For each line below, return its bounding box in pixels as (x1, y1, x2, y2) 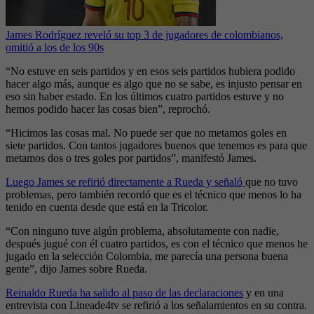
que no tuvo (245, 176, 298, 189)
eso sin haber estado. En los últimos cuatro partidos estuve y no (6, 90, 284, 103)
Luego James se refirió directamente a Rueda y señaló (6, 176, 245, 189)
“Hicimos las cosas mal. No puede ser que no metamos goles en (6, 127, 287, 139)
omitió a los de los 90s (6, 41, 104, 54)
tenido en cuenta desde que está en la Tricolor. (6, 201, 208, 214)
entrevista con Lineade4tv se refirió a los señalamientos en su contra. (6, 299, 307, 312)
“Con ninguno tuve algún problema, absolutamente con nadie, (6, 225, 279, 238)
